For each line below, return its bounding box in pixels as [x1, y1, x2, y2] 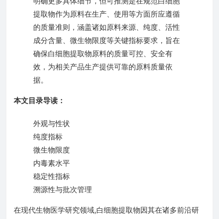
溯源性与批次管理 [33, 185, 92, 194]
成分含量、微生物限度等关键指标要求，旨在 [33, 36, 180, 45]
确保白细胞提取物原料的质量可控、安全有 [33, 49, 173, 58]
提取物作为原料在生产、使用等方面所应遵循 [33, 9, 180, 19]
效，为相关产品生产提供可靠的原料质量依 [33, 62, 173, 71]
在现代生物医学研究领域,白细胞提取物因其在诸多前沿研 [14, 205, 199, 215]
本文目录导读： [14, 96, 65, 105]
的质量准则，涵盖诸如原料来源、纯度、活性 [33, 22, 180, 32]
